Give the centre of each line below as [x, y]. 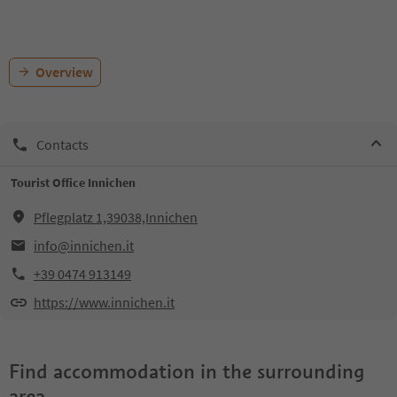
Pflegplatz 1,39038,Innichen [116, 217]
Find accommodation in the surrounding [187, 371]
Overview [64, 72]
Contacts [62, 144]
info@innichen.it [84, 245]
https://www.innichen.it [104, 302]
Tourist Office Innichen [73, 183]
